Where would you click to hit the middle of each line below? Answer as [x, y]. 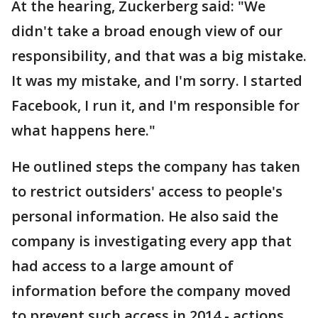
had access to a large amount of [122, 266]
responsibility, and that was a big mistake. [159, 56]
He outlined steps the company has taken [156, 166]
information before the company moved [151, 291]
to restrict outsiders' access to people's [147, 191]
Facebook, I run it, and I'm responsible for [155, 105]
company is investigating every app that [152, 241]
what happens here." [83, 130]
